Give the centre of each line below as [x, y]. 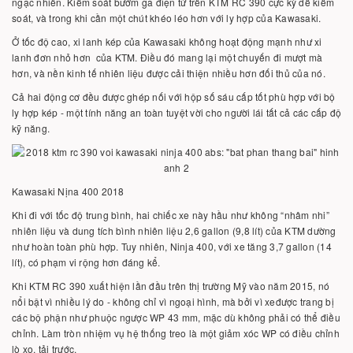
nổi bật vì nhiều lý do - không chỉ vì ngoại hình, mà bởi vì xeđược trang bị [173, 301]
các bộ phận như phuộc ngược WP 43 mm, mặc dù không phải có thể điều [176, 317]
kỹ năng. [31, 128]
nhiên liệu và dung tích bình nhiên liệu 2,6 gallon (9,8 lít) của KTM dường [174, 230]
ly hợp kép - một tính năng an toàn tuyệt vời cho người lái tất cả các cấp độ [176, 112]
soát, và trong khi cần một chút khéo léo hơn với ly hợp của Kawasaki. [167, 18]
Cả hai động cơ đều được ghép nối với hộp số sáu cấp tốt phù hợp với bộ [174, 97]
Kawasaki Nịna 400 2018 [68, 191]
